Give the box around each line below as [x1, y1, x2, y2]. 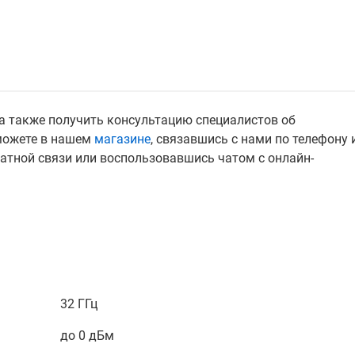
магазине [94, 132, 151, 147]
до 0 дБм [60, 328, 114, 343]
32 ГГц [60, 296, 97, 311]
